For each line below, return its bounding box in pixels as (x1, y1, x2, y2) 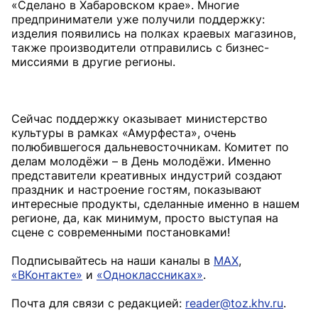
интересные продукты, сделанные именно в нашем (11, 197, 300, 211)
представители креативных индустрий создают (11, 168, 283, 182)
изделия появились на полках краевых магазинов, (11, 26, 296, 40)
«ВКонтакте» (11, 268, 82, 282)
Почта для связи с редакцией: (11, 296, 185, 310)
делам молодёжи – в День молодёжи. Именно (11, 154, 271, 168)
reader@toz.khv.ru (185, 296, 283, 310)
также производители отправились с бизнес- (11, 40, 269, 55)
